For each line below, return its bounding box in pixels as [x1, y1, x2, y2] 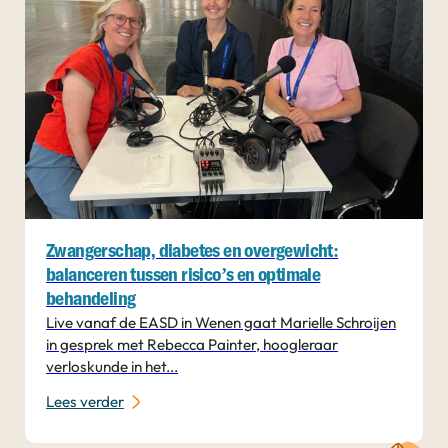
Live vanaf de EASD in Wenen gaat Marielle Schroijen [46, 313, 397, 333]
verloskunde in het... [46, 357, 179, 377]
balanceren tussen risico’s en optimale [46, 266, 321, 286]
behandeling [46, 290, 136, 310]
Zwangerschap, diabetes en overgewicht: [46, 242, 339, 262]
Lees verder [46, 391, 125, 411]
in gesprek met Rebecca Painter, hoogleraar [46, 335, 339, 355]
